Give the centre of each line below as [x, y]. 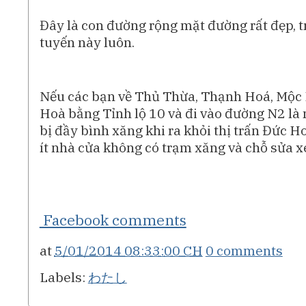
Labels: [64, 277]
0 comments [244, 250]
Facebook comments [113, 220]
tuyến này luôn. [87, 42]
